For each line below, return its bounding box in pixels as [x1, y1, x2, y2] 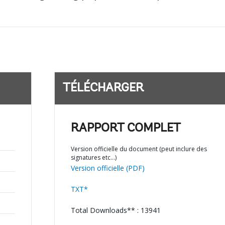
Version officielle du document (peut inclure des [70, 145, 207, 153]
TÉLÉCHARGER [62, 82, 144, 94]
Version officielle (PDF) [70, 163, 145, 173]
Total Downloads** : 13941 [70, 205, 161, 215]
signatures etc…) [70, 153, 117, 162]
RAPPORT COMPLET [70, 123, 181, 135]
